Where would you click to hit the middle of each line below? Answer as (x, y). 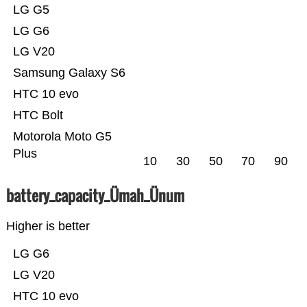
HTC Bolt (38, 115)
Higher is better (48, 226)
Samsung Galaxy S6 (69, 73)
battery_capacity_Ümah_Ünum (95, 196)
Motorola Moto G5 (62, 137)
